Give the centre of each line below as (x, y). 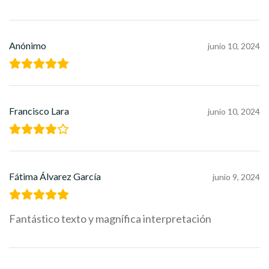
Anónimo (28, 46)
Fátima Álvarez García (55, 177)
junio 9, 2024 (236, 177)
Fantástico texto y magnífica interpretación (110, 219)
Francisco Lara (39, 111)
